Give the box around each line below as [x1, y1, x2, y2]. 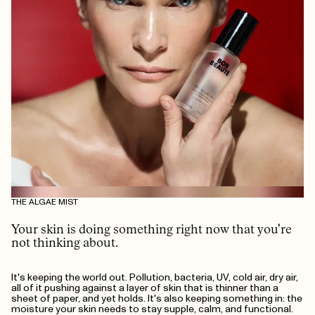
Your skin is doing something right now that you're [11, 224, 292, 236]
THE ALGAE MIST [11, 198, 78, 206]
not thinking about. [11, 237, 118, 250]
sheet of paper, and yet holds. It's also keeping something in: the [11, 294, 302, 304]
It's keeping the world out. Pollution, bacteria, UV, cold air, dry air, [11, 273, 298, 283]
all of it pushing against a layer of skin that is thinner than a [11, 283, 278, 293]
